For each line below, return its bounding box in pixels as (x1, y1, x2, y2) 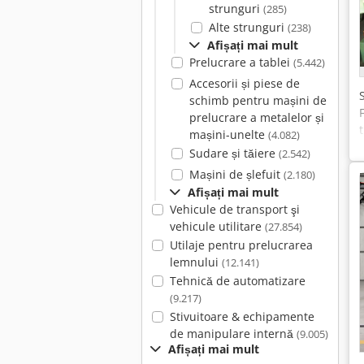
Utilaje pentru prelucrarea (169, 237, 313, 253)
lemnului (169, 254, 222, 270)
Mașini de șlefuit (188, 167, 284, 182)
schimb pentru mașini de (188, 93, 327, 108)
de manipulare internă (169, 326, 297, 341)
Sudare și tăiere (188, 145, 279, 161)
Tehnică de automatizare (169, 273, 305, 288)
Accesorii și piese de (188, 76, 300, 91)
